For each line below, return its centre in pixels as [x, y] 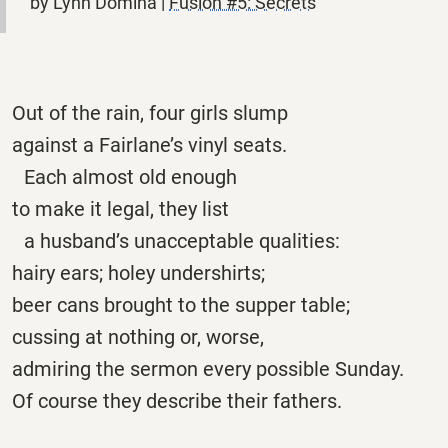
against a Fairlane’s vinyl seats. [149, 144]
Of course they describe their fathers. [189, 400]
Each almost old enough [124, 176]
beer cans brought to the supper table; [187, 304]
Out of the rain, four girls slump [150, 112]
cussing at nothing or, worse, [144, 336]
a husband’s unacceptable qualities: [176, 240]
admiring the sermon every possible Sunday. [208, 368]
